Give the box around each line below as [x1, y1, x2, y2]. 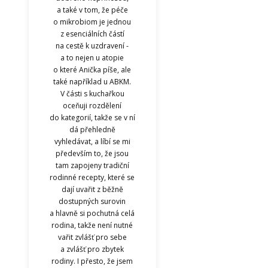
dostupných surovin [59, 196, 126, 206]
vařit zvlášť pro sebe [57, 232, 127, 242]
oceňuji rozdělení [63, 100, 122, 111]
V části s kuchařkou [60, 88, 124, 99]
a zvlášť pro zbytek [60, 243, 124, 254]
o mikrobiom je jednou [53, 16, 132, 27]
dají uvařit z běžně [61, 184, 123, 194]
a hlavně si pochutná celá [50, 208, 135, 218]
